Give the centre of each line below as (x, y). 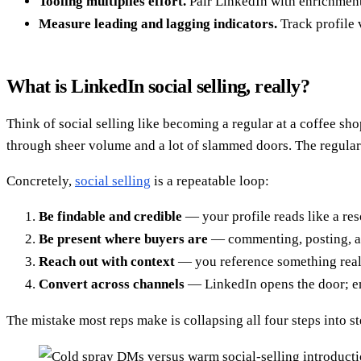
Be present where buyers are (123, 239)
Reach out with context (107, 262)
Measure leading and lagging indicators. (158, 24)
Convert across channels (112, 284)
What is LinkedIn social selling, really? (158, 87)
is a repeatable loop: (210, 181)
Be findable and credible (110, 217)
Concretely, (41, 181)
